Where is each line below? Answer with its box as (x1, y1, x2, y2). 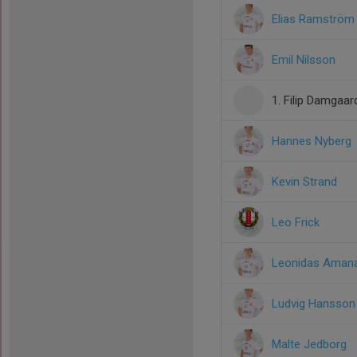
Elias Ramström (272, 12, 355, 26)
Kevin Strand (272, 175, 337, 189)
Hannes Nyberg (272, 134, 351, 148)
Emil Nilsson (272, 53, 335, 67)
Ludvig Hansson (272, 296, 355, 311)
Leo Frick (272, 215, 320, 229)
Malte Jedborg (272, 337, 347, 351)
